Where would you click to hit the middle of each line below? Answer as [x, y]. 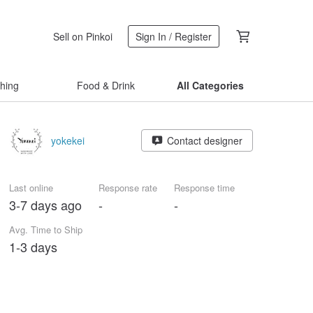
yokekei [68, 140]
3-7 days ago [45, 205]
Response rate [128, 188]
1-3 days [33, 247]
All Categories [210, 85]
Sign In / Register [174, 36]
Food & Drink [105, 85]
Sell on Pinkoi [83, 36]
